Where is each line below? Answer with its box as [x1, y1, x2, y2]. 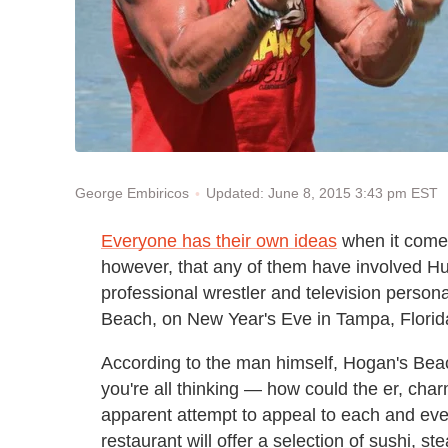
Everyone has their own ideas [101, 230, 337, 251]
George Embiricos [75, 185, 189, 202]
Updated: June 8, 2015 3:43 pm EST [206, 185, 438, 201]
